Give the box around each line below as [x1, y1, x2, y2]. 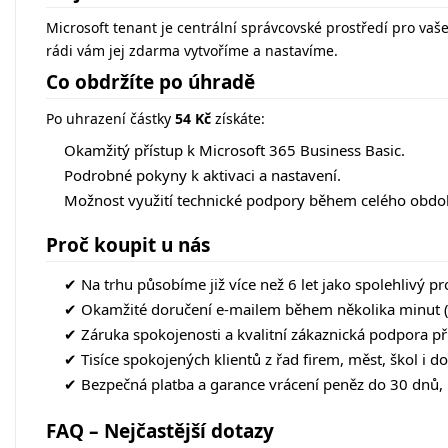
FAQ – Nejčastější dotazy [46, 418, 274, 445]
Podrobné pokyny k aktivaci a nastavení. [64, 165, 341, 186]
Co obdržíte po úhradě [46, 69, 255, 96]
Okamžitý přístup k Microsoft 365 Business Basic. [64, 140, 405, 161]
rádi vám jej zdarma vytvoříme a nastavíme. [46, 41, 338, 61]
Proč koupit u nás [46, 232, 210, 259]
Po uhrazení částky [46, 109, 175, 129]
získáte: [211, 109, 265, 129]
